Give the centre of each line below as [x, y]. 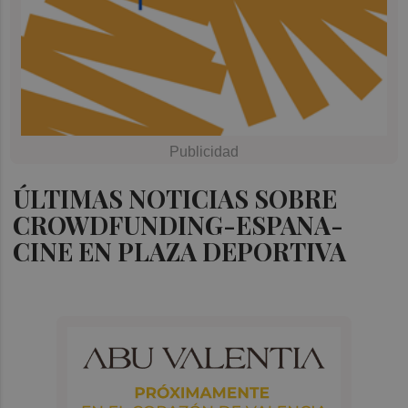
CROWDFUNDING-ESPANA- [178, 224]
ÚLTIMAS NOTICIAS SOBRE [175, 198]
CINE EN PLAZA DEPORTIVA [180, 251]
